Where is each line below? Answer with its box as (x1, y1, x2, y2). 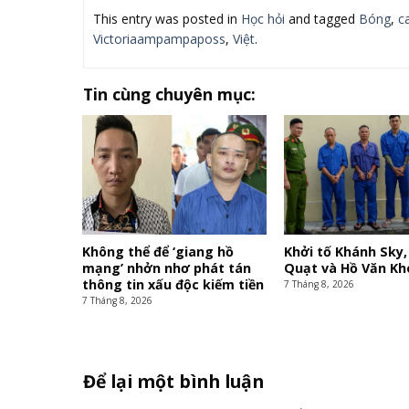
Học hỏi (240, 10, 285, 28)
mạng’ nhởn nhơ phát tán (82, 258, 252, 277)
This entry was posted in (92, 10, 241, 28)
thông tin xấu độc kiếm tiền (82, 275, 265, 293)
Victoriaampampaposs (92, 30, 225, 48)
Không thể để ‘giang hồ (82, 242, 235, 260)
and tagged (284, 10, 359, 28)
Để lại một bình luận (82, 369, 268, 394)
